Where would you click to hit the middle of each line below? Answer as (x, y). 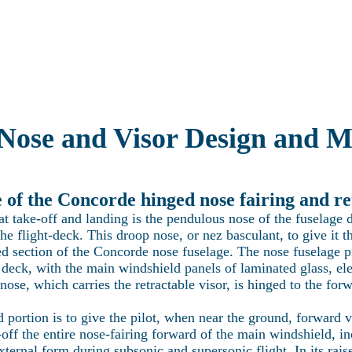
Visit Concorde (297, 33)
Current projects (114, 33)
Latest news (34, 33)
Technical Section (207, 33)
